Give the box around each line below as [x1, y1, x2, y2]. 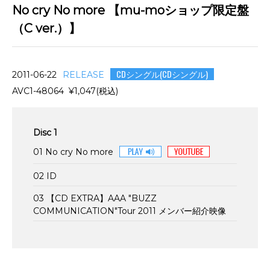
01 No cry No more [33, 146, 113, 157]
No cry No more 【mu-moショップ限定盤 [12, 3, 249, 17]
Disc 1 [33, 127, 57, 138]
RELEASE [63, 69, 104, 80]
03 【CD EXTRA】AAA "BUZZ [33, 193, 157, 204]
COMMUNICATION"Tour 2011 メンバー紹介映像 [33, 206, 226, 216]
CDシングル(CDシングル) [116, 67, 208, 80]
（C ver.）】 [12, 21, 84, 36]
